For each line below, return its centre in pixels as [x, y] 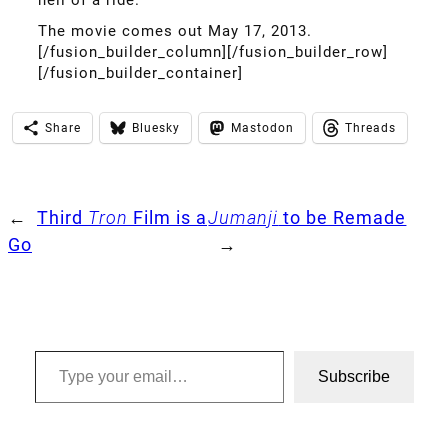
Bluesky [156, 127]
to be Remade [342, 218]
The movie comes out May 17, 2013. [175, 30]
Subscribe [353, 376]
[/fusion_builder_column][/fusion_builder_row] [213, 51]
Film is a [167, 218]
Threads [370, 127]
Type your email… [64, 349]
